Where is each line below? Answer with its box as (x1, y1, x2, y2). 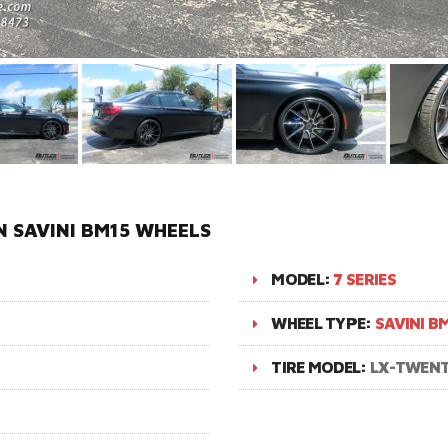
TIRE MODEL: (271, 358, 370, 376)
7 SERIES (333, 270, 396, 288)
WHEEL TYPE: (271, 314, 375, 332)
